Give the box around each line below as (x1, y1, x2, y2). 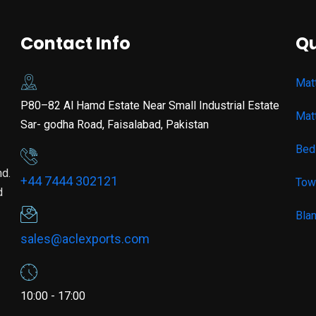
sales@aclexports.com (20, 231, 150, 246)
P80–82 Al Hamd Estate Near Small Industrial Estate (20, 98, 279, 112)
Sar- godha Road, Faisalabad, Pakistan (20, 117, 209, 131)
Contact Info (20, 31, 130, 55)
